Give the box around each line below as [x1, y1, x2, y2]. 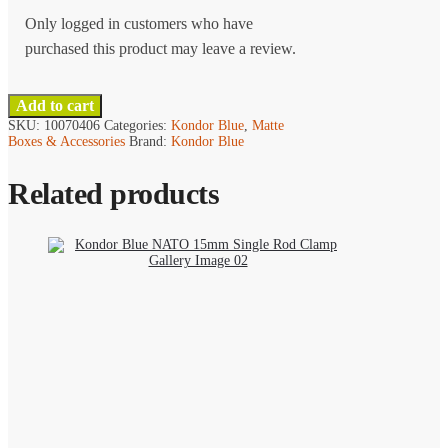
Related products [8, 176, 219, 210]
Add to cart [16, 96, 94, 114]
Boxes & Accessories [8, 133, 125, 149]
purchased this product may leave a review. [24, 40, 296, 58]
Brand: [129, 133, 171, 149]
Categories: [104, 117, 171, 133]
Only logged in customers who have [24, 15, 253, 33]
